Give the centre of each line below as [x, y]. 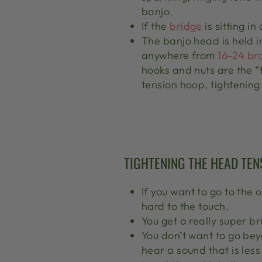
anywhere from [180, 55]
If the [156, 26]
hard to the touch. [185, 206]
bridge [186, 26]
